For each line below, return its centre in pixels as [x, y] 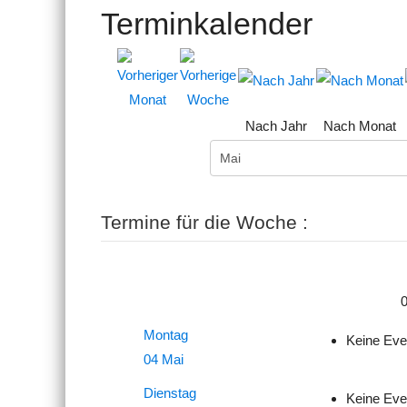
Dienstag [169, 392]
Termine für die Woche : [204, 222]
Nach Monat [360, 125]
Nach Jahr [277, 125]
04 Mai [163, 359]
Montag [165, 334]
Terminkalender [207, 23]
